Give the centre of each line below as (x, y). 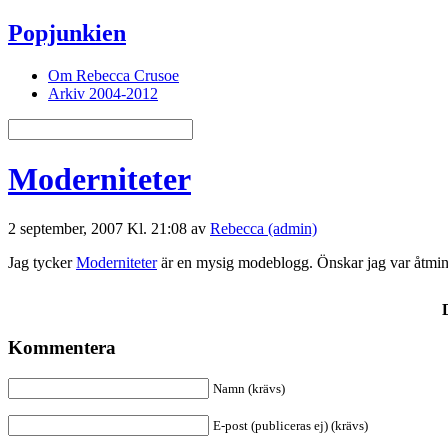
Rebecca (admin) (263, 228)
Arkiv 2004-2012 (103, 93)
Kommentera (62, 348)
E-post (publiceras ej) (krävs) (290, 426)
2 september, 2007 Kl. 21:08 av (109, 228)
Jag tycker (42, 262)
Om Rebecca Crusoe (113, 75)
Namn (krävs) (249, 389)
